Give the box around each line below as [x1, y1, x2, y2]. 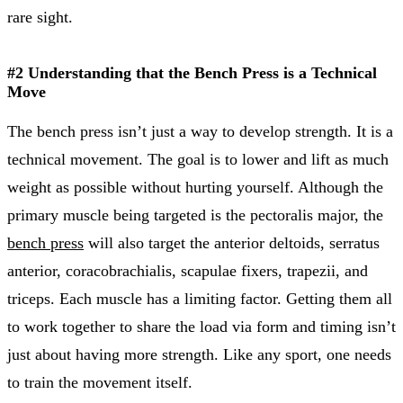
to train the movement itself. [7, 372, 193, 391]
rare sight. [7, 7, 73, 26]
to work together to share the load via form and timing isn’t [7, 317, 396, 336]
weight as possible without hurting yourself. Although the [7, 177, 383, 196]
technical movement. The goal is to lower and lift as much [7, 149, 389, 168]
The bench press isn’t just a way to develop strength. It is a [7, 121, 393, 140]
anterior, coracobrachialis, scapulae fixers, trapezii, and [7, 261, 368, 280]
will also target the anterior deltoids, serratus [84, 233, 380, 252]
